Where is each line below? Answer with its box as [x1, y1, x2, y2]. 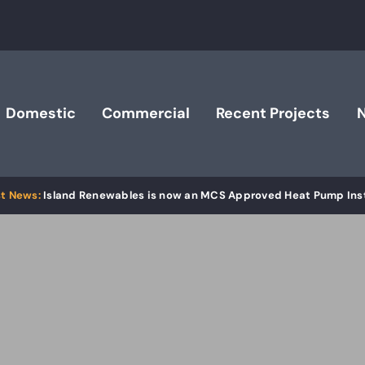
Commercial [102, 103, 191, 124]
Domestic [5, 103, 76, 124]
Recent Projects [216, 103, 331, 124]
